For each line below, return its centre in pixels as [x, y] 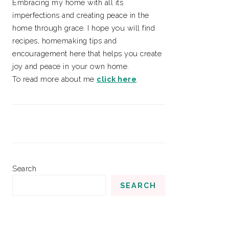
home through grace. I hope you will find [84, 28]
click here [117, 79]
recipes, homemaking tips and [64, 40]
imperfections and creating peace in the [81, 15]
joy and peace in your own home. [71, 66]
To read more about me [54, 79]
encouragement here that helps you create [87, 53]
